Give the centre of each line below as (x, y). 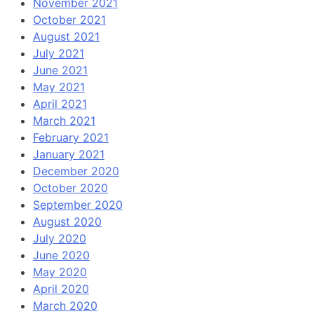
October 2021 (69, 20)
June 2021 (60, 70)
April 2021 (60, 104)
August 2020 (67, 222)
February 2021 (70, 138)
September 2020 (77, 205)
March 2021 (64, 121)
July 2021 (58, 54)
